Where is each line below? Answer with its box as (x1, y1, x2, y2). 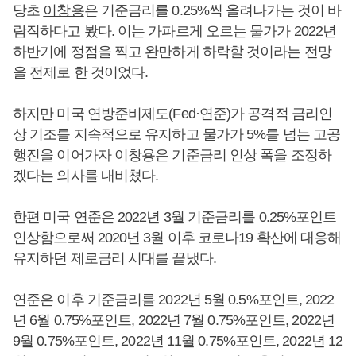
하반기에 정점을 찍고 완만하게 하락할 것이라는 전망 (13, 44, 331, 60)
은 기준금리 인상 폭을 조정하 (155, 147, 331, 163)
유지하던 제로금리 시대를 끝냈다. (13, 250, 216, 266)
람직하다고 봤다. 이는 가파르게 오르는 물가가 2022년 (13, 23, 337, 39)
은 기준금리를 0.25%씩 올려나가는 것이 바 (83, 2, 342, 18)
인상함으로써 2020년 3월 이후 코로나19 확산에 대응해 (13, 230, 342, 246)
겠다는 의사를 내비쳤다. (13, 168, 159, 184)
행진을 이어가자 (13, 147, 114, 163)
